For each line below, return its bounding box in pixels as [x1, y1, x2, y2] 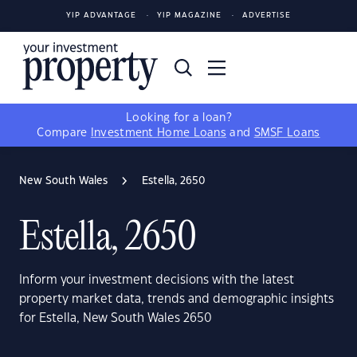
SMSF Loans [253, 127, 320, 139]
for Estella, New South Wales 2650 [19, 312, 212, 324]
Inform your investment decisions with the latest [19, 274, 294, 286]
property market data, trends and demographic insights [19, 293, 334, 305]
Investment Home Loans [90, 127, 227, 139]
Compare [37, 127, 91, 139]
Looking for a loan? [126, 112, 231, 124]
